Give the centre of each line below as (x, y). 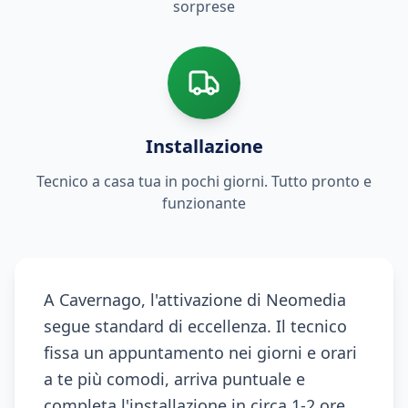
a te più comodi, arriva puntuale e (174, 379)
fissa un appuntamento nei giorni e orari (200, 352)
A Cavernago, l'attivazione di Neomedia (195, 300)
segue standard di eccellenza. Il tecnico (195, 326)
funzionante (204, 203)
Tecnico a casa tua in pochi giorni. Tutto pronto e (204, 181)
